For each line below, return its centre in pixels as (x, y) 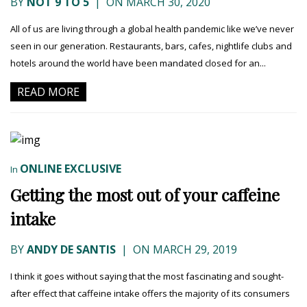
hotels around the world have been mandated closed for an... (138, 63)
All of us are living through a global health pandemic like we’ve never (152, 29)
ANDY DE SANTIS (71, 250)
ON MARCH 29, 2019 (184, 250)
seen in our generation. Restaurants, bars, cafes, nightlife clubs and (151, 46)
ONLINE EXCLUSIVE (71, 169)
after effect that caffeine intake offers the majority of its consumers (150, 294)
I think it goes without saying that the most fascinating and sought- (147, 277)
